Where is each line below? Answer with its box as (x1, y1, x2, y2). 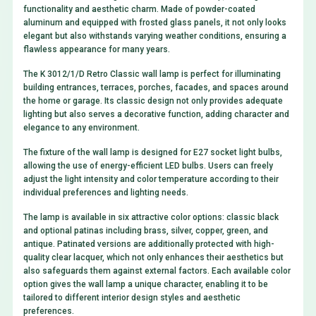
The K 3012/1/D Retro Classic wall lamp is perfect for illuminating (23, 69, 281, 80)
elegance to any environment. (23, 123, 140, 133)
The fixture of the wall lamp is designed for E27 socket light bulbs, (23, 147, 282, 158)
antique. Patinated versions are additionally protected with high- (23, 239, 274, 250)
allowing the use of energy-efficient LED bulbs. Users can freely (23, 161, 273, 171)
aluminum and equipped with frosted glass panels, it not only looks (23, 18, 286, 28)
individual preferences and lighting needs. (23, 188, 188, 198)
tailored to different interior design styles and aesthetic (23, 293, 241, 303)
